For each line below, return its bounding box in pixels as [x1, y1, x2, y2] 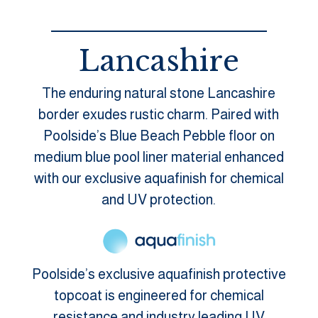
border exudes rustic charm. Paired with [38, 106, 280, 122]
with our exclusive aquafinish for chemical [33, 170, 284, 186]
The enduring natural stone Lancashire [42, 84, 276, 101]
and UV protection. [102, 191, 216, 207]
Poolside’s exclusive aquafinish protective [31, 265, 286, 282]
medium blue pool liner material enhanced [33, 148, 284, 165]
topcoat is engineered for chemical [53, 287, 264, 303]
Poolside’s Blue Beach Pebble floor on [43, 127, 275, 143]
